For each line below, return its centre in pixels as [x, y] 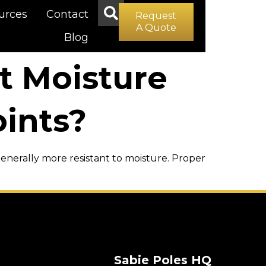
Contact [67, 15]
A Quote [156, 28]
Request [156, 16]
